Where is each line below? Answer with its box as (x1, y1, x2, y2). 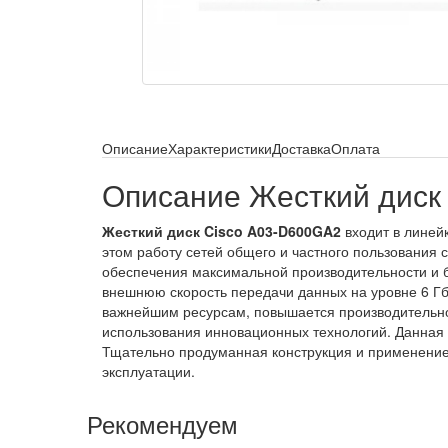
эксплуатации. (102, 361, 195, 381)
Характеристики (168, 138, 272, 158)
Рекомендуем (87, 406, 238, 441)
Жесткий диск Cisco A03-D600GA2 (102, 221, 341, 241)
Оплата (331, 138, 380, 158)
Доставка (272, 138, 331, 158)
